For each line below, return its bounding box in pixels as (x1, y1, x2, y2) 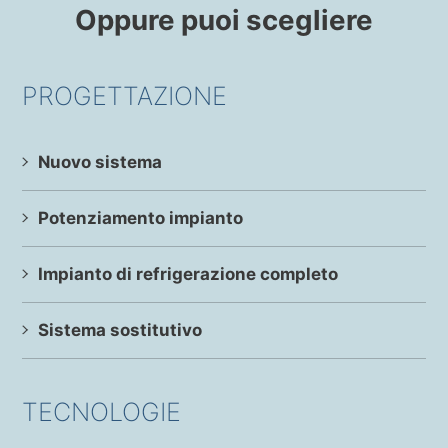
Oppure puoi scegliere (75, 2, 373, 37)
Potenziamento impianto (38, 207, 244, 228)
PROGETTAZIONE (22, 80, 228, 111)
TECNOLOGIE (22, 396, 182, 427)
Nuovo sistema (38, 151, 163, 172)
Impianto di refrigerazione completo (38, 263, 339, 284)
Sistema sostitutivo (38, 319, 203, 340)
